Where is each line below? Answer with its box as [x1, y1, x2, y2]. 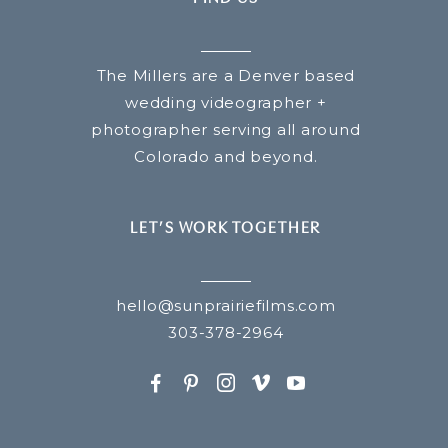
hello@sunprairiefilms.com [115, 295, 336, 315]
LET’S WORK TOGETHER [130, 218, 322, 237]
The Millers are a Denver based [96, 65, 356, 85]
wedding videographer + [125, 92, 327, 112]
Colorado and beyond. [134, 146, 318, 166]
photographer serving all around [91, 119, 361, 139]
